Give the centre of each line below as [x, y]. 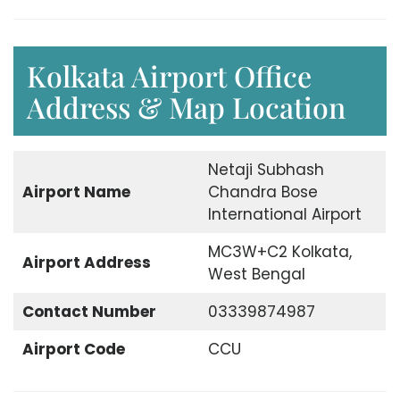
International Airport [284, 214]
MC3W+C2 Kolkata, [279, 251]
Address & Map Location [186, 106]
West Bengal [256, 274]
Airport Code [73, 349]
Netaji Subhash [266, 169]
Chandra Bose [262, 192]
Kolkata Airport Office [169, 75]
